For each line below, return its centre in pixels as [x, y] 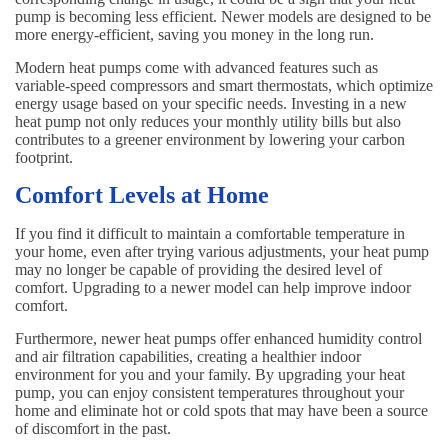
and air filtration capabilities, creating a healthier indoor [188, 356]
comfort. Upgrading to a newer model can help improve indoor [213, 287]
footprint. [44, 157]
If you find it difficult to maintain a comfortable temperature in [210, 233]
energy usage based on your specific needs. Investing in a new [211, 103]
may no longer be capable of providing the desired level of [198, 269]
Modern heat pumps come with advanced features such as [196, 67]
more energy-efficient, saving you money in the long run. [194, 34]
